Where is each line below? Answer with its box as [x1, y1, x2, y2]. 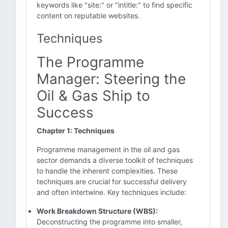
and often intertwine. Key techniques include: [37, 188, 186, 196]
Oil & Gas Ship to [37, 87, 150, 104]
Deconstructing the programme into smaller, [37, 217, 182, 226]
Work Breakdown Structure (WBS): [37, 207, 158, 215]
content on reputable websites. [37, 11, 140, 20]
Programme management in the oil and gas [37, 145, 180, 154]
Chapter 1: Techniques [37, 126, 115, 135]
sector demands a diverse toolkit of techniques [37, 156, 193, 164]
